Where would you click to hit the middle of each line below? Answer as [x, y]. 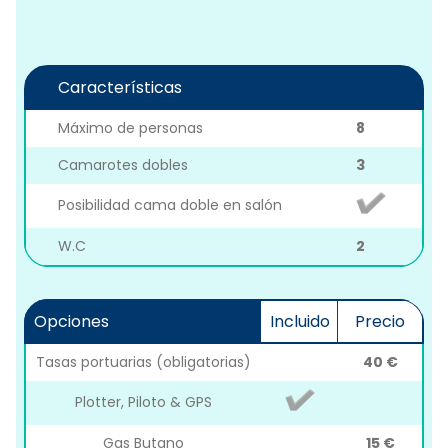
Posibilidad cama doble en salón [170, 205]
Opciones [71, 322]
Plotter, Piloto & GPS [143, 402]
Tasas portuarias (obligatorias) [143, 362]
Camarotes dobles [123, 165]
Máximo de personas [130, 128]
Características [120, 88]
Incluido [299, 322]
